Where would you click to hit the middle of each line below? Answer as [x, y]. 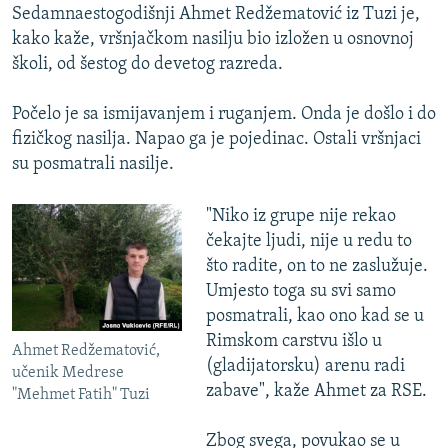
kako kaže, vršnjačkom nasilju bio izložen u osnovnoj [213, 39]
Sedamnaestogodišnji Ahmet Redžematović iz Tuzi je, [216, 14]
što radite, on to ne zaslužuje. [316, 266]
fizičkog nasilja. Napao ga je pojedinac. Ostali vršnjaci [216, 139]
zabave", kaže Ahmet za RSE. [316, 391]
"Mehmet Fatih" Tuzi [81, 395]
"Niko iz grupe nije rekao [300, 216]
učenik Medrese [68, 373]
